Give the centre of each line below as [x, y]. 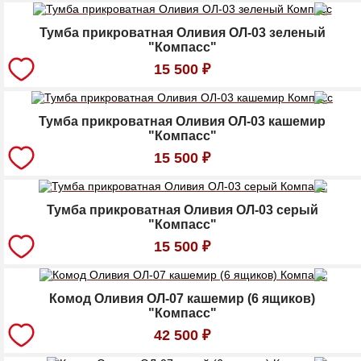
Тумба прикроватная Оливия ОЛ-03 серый [182, 210]
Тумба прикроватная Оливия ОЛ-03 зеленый [182, 33]
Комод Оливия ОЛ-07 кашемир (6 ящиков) [182, 299]
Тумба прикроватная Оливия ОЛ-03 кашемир [182, 122]
